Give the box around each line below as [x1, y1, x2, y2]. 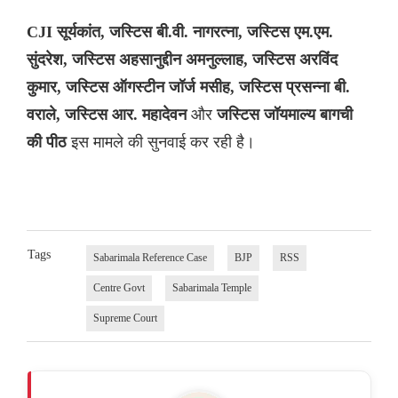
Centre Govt [92, 282, 145, 295]
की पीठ [27, 133, 71, 152]
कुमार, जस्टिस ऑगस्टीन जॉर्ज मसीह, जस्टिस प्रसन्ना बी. [27, 78, 350, 97]
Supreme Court [92, 312, 157, 325]
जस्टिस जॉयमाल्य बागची [217, 106, 353, 124]
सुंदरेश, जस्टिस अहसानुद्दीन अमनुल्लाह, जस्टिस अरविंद [27, 51, 338, 69]
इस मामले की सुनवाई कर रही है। [71, 131, 255, 153]
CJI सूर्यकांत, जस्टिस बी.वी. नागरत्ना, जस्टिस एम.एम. [27, 23, 333, 42]
